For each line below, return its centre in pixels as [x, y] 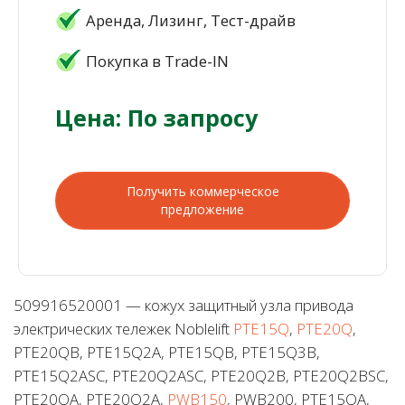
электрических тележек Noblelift [123, 328]
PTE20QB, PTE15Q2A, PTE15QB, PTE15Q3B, [167, 352]
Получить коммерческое [202, 191]
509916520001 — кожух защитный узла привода [184, 305]
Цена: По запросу [156, 117]
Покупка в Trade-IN [157, 61]
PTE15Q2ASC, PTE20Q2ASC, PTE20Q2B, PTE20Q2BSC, [201, 375]
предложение [202, 209]
